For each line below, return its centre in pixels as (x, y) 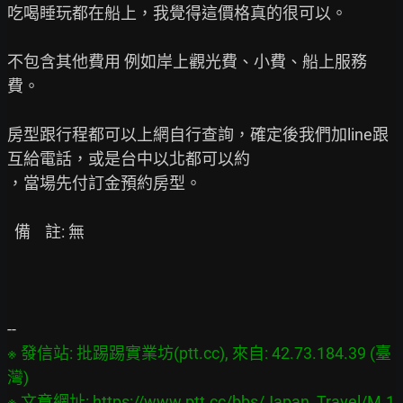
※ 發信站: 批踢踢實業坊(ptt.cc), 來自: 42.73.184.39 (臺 (199, 354)
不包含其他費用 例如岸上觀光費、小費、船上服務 (187, 62)
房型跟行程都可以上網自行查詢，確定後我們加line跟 (198, 135)
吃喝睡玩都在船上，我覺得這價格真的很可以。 (177, 13)
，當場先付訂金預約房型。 (104, 184)
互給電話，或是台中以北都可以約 (129, 159)
